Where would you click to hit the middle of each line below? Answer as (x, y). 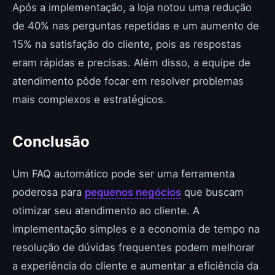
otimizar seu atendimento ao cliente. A (106, 211)
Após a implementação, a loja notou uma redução (132, 7)
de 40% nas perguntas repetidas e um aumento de (136, 26)
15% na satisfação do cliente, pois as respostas (127, 44)
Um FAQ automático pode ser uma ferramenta (123, 174)
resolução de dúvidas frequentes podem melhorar (134, 247)
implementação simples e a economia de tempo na (136, 229)
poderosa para (48, 192)
